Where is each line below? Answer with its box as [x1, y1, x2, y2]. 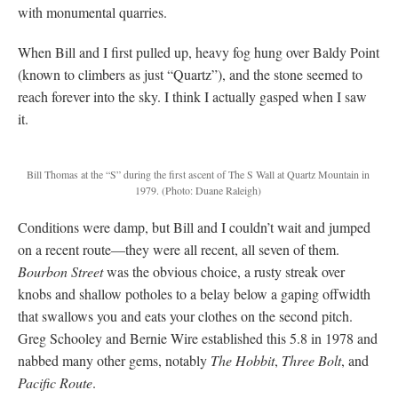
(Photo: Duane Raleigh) [161, 182, 261, 197]
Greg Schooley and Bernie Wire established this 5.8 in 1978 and [18, 328, 378, 347]
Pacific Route [18, 372, 92, 392]
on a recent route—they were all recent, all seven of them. [18, 239, 339, 259]
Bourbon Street [18, 261, 103, 281]
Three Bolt [282, 350, 341, 370]
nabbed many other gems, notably [18, 350, 211, 370]
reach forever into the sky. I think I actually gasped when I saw [18, 86, 367, 106]
